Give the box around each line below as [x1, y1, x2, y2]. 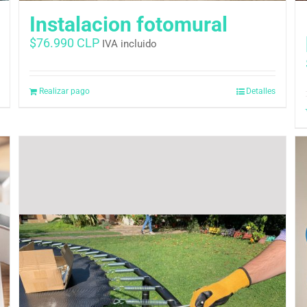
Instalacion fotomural [29, 12, 228, 37]
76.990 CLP [36, 36, 100, 51]
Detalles [246, 86, 276, 97]
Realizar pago [39, 86, 90, 97]
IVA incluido [102, 38, 158, 51]
